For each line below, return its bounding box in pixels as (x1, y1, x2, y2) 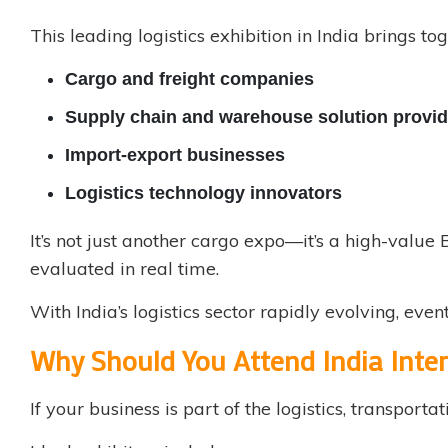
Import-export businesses (65, 145, 285, 166)
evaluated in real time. (30, 257, 219, 281)
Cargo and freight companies (65, 69, 314, 90)
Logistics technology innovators (65, 183, 342, 204)
